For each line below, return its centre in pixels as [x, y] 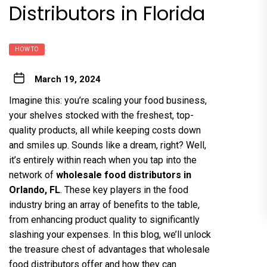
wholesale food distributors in [124, 175]
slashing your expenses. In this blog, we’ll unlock [110, 235]
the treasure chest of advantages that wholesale [109, 249]
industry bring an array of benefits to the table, [104, 205]
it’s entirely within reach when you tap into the [103, 160]
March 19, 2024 [67, 79]
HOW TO [27, 49]
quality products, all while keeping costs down [105, 130]
